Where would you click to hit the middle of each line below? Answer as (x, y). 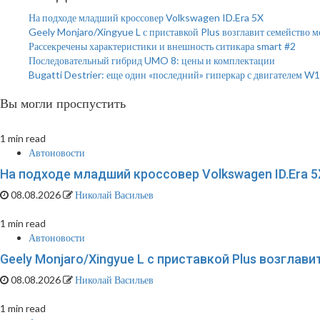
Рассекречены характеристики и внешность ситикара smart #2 (162, 46)
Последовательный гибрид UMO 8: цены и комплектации (152, 60)
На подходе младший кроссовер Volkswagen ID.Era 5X (146, 17)
